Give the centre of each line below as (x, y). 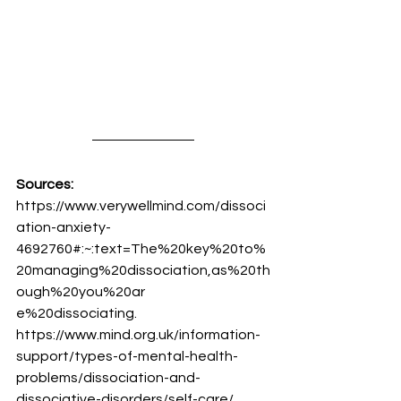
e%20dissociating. (77, 314)
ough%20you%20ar (81, 292)
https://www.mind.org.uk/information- (138, 335)
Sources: (45, 185)
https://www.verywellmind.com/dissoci (141, 206)
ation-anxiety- (64, 228)
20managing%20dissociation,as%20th (143, 271)
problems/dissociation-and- (108, 378)
